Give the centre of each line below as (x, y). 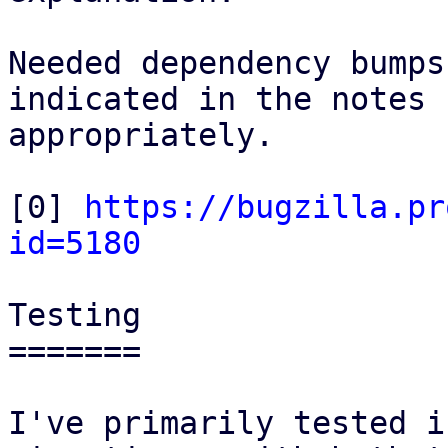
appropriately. (141, 135)
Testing (74, 315)
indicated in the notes (217, 99)
